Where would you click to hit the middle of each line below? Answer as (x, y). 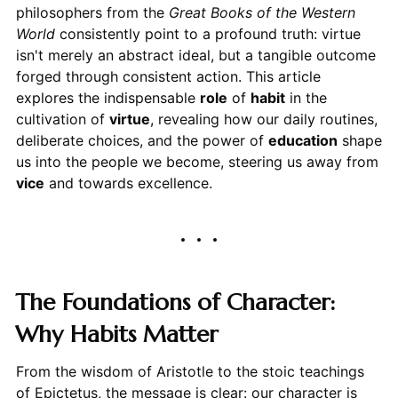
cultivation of (62, 119)
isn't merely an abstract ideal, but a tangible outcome (195, 55)
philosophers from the (92, 12)
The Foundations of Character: (175, 302)
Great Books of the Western (262, 12)
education (302, 140)
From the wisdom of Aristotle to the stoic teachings (190, 371)
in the (306, 97)
